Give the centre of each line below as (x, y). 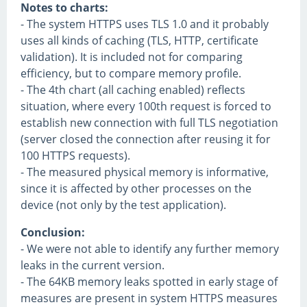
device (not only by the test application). (123, 205)
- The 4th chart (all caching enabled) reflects (133, 90)
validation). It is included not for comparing (132, 57)
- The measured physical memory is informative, (145, 172)
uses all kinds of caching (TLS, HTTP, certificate (139, 41)
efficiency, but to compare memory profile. (131, 74)
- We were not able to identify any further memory (150, 249)
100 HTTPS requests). (75, 156)
